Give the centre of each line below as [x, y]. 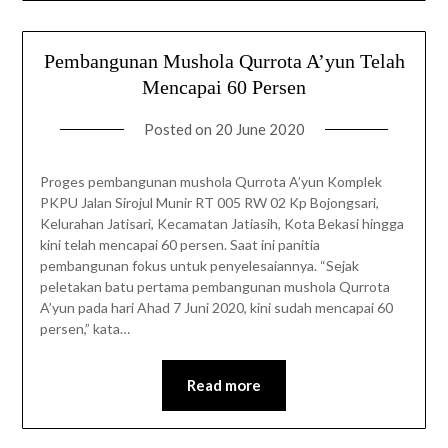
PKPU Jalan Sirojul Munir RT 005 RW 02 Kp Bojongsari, [209, 203]
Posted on [179, 129]
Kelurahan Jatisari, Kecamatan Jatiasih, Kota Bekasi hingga [221, 224]
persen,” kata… [84, 329]
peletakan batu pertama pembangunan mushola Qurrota [214, 287]
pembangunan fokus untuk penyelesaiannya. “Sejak [199, 266]
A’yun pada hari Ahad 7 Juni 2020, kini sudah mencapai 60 [216, 308]
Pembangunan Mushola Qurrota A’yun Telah [224, 61]
